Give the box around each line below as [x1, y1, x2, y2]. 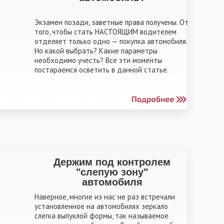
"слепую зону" [76, 166, 148, 177]
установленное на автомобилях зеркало [34, 201, 168, 211]
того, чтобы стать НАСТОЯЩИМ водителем [34, 27, 176, 36]
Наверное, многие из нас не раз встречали [34, 192, 175, 201]
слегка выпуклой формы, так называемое [34, 211, 168, 220]
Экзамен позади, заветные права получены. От [34, 17, 188, 27]
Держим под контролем [53, 156, 170, 167]
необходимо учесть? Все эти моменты [34, 55, 162, 65]
